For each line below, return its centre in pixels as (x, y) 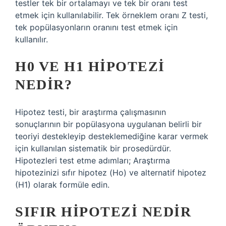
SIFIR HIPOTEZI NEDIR (103, 212)
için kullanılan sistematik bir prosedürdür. (93, 148)
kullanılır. (32, 39)
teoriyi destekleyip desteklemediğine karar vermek (112, 136)
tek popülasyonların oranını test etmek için (96, 27)
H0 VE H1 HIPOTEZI (90, 66)
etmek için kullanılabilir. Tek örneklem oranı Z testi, (111, 15)
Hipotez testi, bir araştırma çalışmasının (91, 112)
